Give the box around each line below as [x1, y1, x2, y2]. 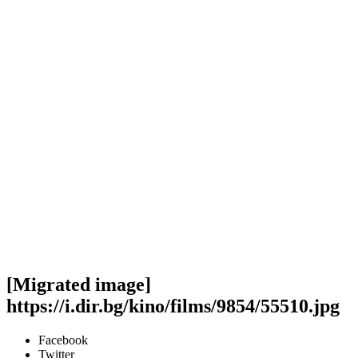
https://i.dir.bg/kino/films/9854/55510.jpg [6, 295, 340, 316]
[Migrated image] [6, 273, 151, 295]
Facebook [38, 332, 88, 347]
